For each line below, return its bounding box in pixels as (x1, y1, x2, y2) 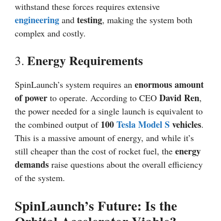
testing (77, 13, 102, 27)
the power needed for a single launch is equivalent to (15, 105, 203, 117)
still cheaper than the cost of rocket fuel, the (15, 145, 175, 157)
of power (15, 91, 47, 105)
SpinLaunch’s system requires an (15, 78, 135, 91)
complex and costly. (15, 27, 86, 39)
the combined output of (15, 118, 101, 131)
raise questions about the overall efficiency (49, 158, 203, 171)
